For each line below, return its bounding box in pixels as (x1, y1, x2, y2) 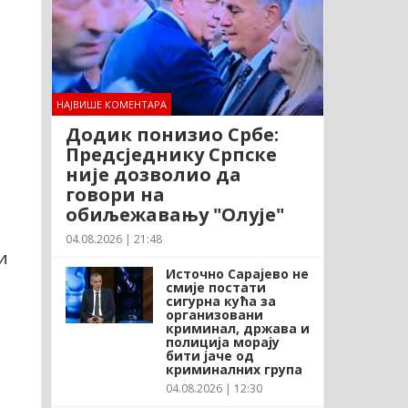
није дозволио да (65, 161, 241, 187)
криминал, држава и (165, 319, 310, 337)
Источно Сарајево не (165, 264, 309, 282)
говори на (65, 181, 165, 207)
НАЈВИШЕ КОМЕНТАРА (56, 97, 167, 111)
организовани (165, 305, 263, 323)
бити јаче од (165, 346, 254, 364)
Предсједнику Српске (65, 141, 277, 167)
